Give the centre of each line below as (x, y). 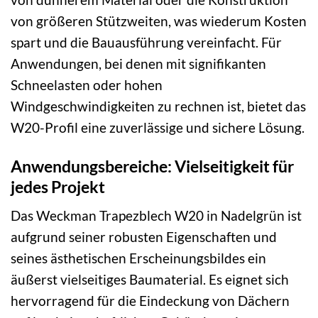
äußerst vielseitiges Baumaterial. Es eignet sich (150, 280)
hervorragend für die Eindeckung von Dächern (150, 301)
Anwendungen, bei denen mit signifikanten (138, 63)
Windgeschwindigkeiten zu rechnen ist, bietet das (158, 106)
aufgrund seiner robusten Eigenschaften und (144, 237)
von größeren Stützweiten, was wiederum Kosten (159, 21)
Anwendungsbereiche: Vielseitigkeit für (152, 166)
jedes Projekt (58, 186)
